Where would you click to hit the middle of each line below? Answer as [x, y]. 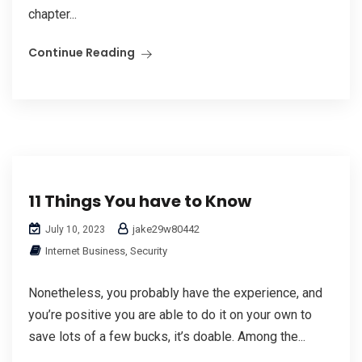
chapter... [53, 14]
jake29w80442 [165, 229]
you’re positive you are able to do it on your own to [170, 314]
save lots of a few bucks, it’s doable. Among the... [167, 336]
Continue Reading [82, 52]
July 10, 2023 [74, 229]
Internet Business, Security [106, 250]
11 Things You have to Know [140, 201]
